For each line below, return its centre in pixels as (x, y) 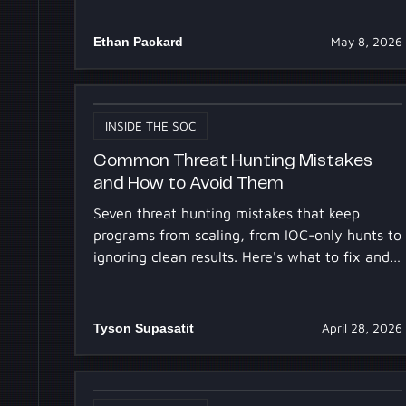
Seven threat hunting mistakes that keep (227, 213)
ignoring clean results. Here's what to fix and (242, 256)
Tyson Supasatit (144, 328)
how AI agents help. (159, 278)
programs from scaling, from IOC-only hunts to (248, 234)
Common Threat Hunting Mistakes (233, 161)
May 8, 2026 (366, 41)
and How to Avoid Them (189, 184)
